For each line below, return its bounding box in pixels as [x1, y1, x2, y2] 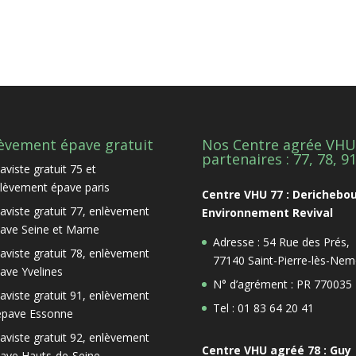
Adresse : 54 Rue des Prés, [212, 234, 350, 250]
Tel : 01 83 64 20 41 [212, 300, 314, 315]
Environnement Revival [201, 204, 333, 220]
